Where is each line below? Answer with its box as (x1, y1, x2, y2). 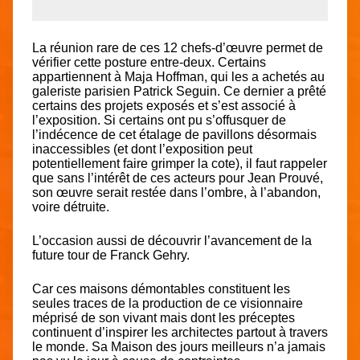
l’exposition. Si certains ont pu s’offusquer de (32, 113, 286, 128)
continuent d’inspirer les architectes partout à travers (32, 325, 328, 340)
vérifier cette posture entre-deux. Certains (32, 55, 266, 70)
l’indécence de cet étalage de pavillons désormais (32, 128, 317, 142)
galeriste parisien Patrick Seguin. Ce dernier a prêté (32, 84, 326, 99)
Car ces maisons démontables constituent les (32, 282, 290, 297)
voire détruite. (32, 200, 109, 215)
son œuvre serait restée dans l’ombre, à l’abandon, (32, 186, 321, 200)
